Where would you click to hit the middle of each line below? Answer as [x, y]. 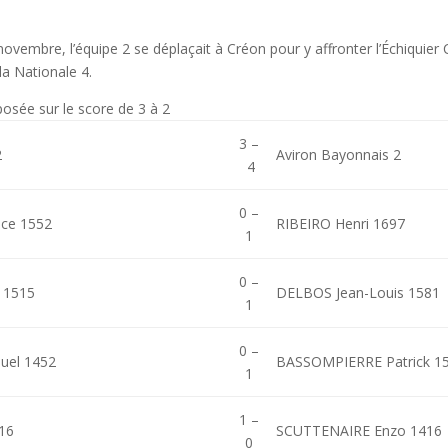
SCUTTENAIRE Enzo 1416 [359, 431]
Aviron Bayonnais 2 [339, 155]
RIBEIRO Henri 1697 [341, 224]
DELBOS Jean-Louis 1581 [358, 293]
